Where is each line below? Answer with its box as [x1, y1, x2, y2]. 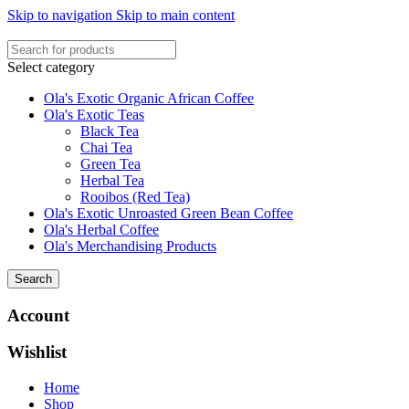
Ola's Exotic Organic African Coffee [44, 90, 254, 106]
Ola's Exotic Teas [44, 107, 144, 122]
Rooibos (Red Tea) [80, 189, 190, 204]
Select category [7, 59, 95, 75]
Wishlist [7, 342, 67, 362]
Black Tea [80, 123, 139, 139]
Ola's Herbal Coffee [44, 222, 159, 237]
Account [7, 305, 69, 325]
